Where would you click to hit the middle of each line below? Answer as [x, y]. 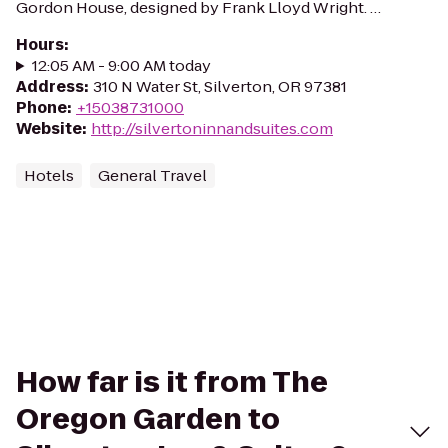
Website [49, 128]
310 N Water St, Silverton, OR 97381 [220, 86]
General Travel [152, 175]
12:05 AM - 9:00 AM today [121, 65]
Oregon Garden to [148, 419]
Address [50, 86]
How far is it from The [172, 382]
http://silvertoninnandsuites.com [212, 128]
